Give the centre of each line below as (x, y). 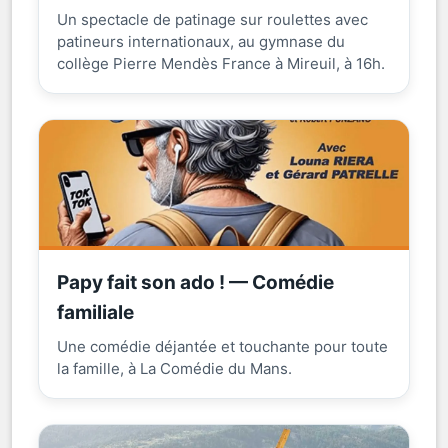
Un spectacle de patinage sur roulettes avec (212, 19)
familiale (95, 312)
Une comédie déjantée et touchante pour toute (222, 346)
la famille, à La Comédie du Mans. (174, 368)
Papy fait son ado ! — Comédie (195, 282)
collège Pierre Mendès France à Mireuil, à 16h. (221, 63)
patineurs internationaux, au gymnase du (201, 41)
